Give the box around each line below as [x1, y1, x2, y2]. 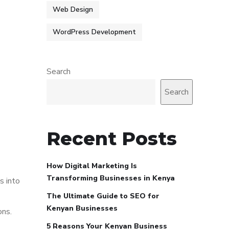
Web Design [53, 5, 93, 14]
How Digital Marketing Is [47, 161, 137, 171]
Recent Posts [47, 127, 177, 150]
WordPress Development [53, 27, 136, 37]
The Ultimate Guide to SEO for [47, 191, 159, 201]
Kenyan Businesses [47, 203, 118, 213]
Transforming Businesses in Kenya [47, 173, 175, 183]
